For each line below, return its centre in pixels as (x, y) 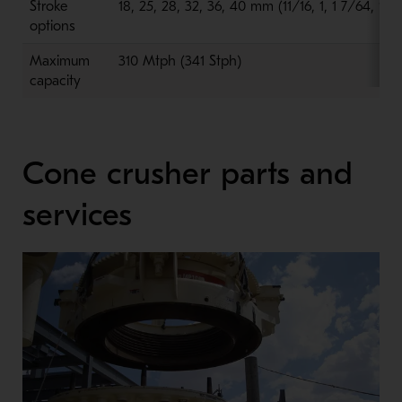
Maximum (59, 61)
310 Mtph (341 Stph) (179, 61)
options (52, 26)
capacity (55, 80)
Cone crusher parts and (187, 173)
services (77, 214)
